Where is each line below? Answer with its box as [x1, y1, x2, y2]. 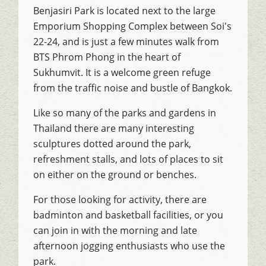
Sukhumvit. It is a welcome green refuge [33, 65, 211, 79]
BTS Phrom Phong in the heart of [33, 50, 181, 64]
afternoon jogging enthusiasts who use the [33, 239, 226, 252]
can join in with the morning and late [33, 223, 198, 237]
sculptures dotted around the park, [33, 137, 192, 150]
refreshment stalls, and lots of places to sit [33, 152, 224, 166]
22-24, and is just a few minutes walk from [33, 34, 220, 48]
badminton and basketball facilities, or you [33, 208, 224, 221]
